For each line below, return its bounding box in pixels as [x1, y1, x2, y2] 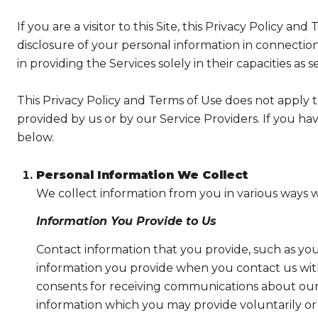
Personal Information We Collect [35, 168, 248, 182]
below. [17, 131, 54, 145]
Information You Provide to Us [35, 214, 216, 229]
